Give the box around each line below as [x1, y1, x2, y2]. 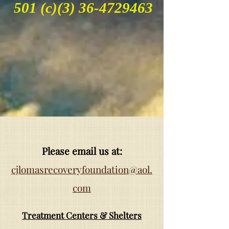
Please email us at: [41, 144, 122, 157]
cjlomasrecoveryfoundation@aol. [11, 163, 152, 176]
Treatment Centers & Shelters [22, 210, 142, 221]
